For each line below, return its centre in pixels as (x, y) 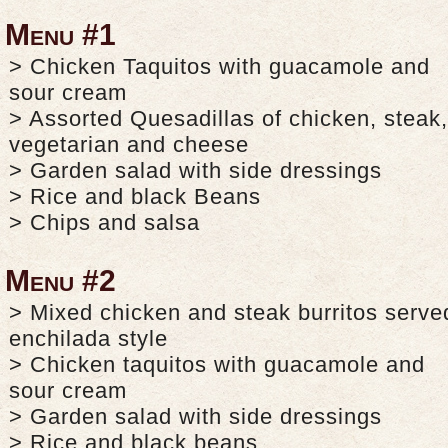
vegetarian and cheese (129, 144)
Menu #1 (60, 34)
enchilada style (88, 338)
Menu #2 (60, 280)
